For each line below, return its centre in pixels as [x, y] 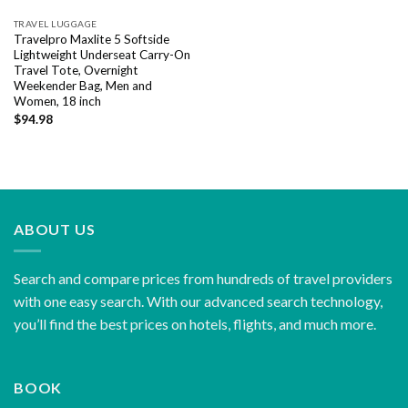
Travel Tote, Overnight [76, 70]
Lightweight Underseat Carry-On [102, 54]
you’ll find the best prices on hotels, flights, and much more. [195, 324]
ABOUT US [55, 229]
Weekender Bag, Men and [82, 85]
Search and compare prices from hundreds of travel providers [203, 279]
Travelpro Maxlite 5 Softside [91, 39]
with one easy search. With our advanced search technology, [198, 301]
